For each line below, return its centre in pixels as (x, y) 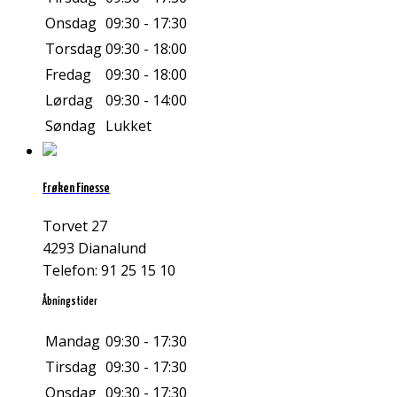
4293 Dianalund (94, 248)
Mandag (73, 341)
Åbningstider (70, 301)
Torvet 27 (75, 226)
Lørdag (69, 101)
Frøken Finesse (76, 189)
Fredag (68, 75)
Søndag (70, 126)
